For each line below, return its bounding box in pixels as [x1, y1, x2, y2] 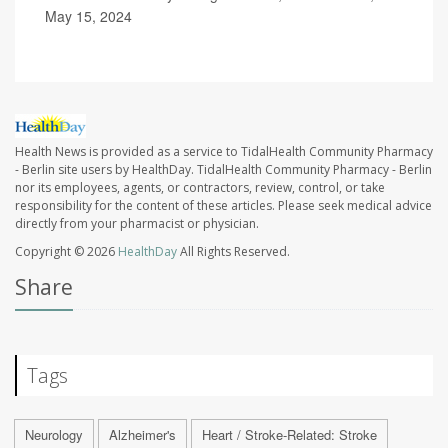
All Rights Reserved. [177, 242, 290, 260]
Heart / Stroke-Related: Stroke [202, 424, 377, 444]
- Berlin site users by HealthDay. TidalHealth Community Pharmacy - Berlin [15, 160, 432, 178]
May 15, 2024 [45, 6, 132, 27]
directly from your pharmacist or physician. [15, 214, 259, 232]
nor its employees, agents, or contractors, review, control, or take [15, 178, 385, 196]
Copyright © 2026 [15, 242, 118, 260]
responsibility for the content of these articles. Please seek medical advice [15, 196, 432, 214]
